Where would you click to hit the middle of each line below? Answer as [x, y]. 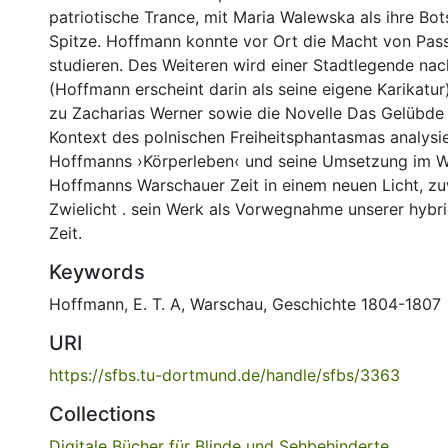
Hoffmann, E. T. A [115, 304]
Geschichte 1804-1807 [356, 304]
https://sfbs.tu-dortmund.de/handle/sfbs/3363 [224, 375]
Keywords [97, 272]
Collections [102, 414]
